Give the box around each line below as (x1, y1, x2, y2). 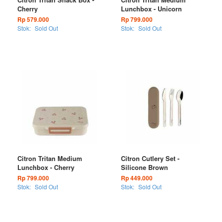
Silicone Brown (121, 163, 168, 172)
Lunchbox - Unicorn (121, 4, 182, 13)
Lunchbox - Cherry (17, 163, 74, 172)
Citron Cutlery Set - (121, 154, 179, 163)
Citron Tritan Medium (17, 154, 82, 163)
